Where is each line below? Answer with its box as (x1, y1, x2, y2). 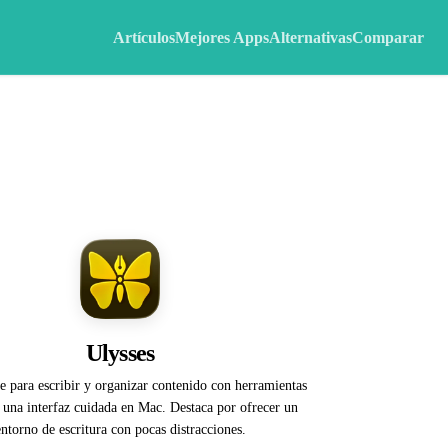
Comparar (352, 28, 424, 46)
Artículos (113, 28, 175, 46)
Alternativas (269, 28, 352, 46)
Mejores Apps (175, 28, 269, 46)
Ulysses (85, 340, 155, 366)
